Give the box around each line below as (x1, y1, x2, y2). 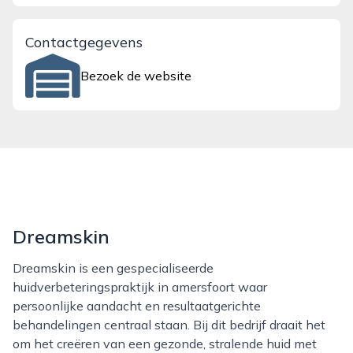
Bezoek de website (80, 68, 192, 84)
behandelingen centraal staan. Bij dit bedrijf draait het (13, 317, 325, 333)
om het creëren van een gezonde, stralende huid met (13, 336, 317, 351)
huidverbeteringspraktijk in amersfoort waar (13, 279, 267, 295)
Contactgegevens (25, 33, 143, 51)
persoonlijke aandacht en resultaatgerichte (13, 298, 261, 314)
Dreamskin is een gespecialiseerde (13, 260, 22, 276)
